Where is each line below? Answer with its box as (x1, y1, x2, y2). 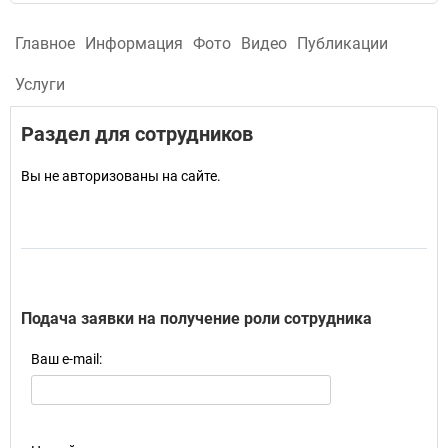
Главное (15, 34, 75, 53)
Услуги (15, 75, 65, 94)
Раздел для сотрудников (21, 122, 253, 146)
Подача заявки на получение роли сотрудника (21, 309, 372, 328)
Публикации (297, 34, 388, 53)
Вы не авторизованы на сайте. (21, 168, 221, 184)
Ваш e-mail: (31, 351, 102, 367)
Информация (85, 34, 183, 53)
